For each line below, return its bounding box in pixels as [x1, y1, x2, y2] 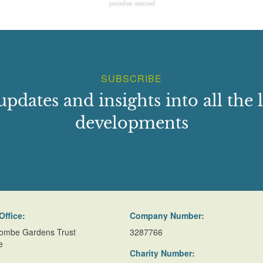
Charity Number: [130, 247, 195, 259]
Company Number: [130, 210, 205, 221]
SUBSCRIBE [101, 72, 162, 85]
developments [75, 113, 188, 133]
